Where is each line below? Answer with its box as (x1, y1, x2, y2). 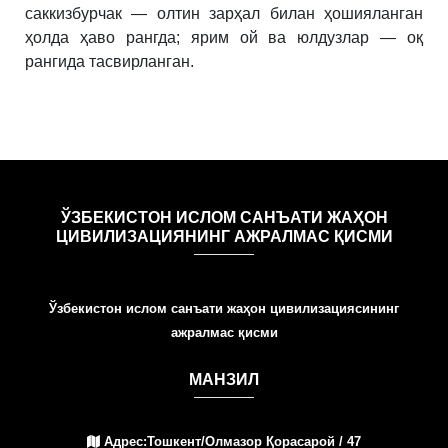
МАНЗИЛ (189, 371, 259, 388)
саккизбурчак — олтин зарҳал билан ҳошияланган (25, 5, 423, 22)
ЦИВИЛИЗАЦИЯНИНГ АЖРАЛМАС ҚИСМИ (55, 228, 393, 245)
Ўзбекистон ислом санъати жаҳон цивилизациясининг (49, 301, 399, 316)
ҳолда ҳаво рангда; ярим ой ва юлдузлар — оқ (25, 29, 423, 46)
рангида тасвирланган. (25, 53, 194, 70)
